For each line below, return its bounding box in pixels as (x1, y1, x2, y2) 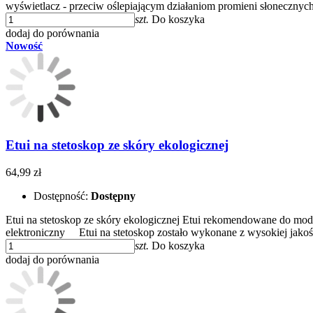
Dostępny (91, 190, 136, 203)
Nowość (6, 39, 43, 52)
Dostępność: (34, 190, 91, 203)
